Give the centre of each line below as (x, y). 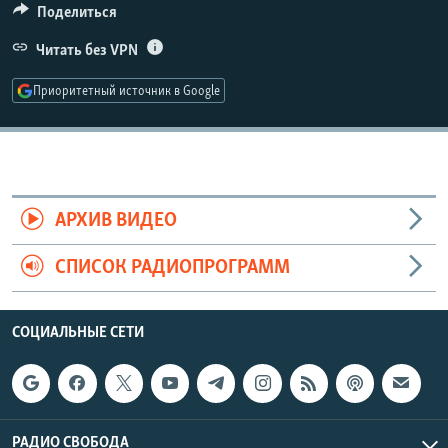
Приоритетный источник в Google (126, 92)
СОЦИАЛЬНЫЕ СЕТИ (78, 333)
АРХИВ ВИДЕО (115, 221)
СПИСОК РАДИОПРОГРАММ (172, 268)
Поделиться (76, 12)
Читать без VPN (86, 50)
